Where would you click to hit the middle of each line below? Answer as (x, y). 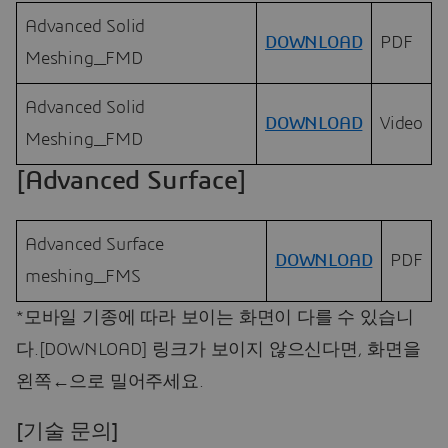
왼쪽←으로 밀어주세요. (110, 381)
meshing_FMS (83, 276)
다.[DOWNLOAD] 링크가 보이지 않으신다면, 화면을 (218, 349)
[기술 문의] (67, 431)
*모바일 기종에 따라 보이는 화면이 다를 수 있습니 (215, 317)
